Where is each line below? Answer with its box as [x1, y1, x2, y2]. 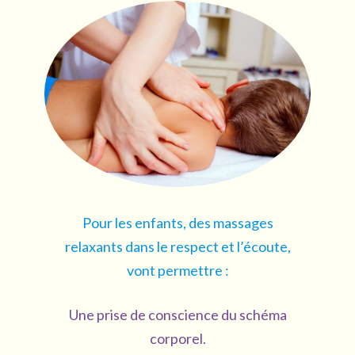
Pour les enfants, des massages [82, 213, 273, 231]
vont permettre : [126, 261, 229, 279]
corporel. [149, 329, 206, 347]
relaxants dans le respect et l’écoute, [64, 237, 291, 255]
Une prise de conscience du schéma [68, 305, 287, 323]
